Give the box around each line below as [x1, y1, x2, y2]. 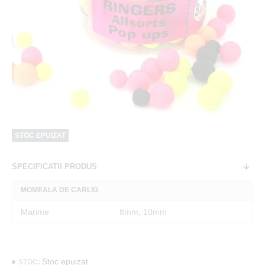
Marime [21, 207, 49, 216]
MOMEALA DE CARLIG [21, 186, 98, 194]
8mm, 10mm [119, 207, 167, 216]
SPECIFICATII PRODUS [12, 162, 97, 171]
